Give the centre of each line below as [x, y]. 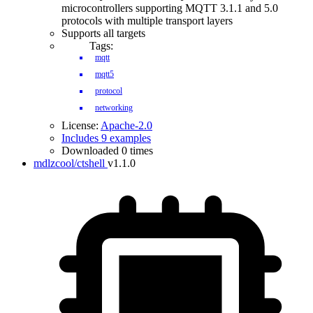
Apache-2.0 [126, 125]
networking [114, 108]
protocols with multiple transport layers [147, 21]
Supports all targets [103, 33]
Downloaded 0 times [107, 151]
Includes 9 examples [106, 138]
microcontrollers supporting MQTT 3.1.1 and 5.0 [170, 8]
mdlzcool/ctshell [69, 163]
